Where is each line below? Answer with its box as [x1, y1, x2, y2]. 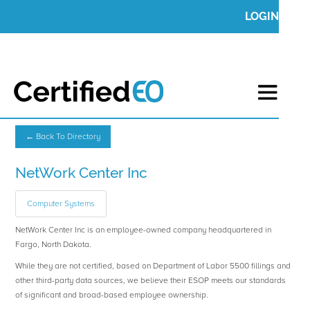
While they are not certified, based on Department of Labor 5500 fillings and [15, 261, 291, 272]
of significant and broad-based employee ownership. [15, 290, 209, 301]
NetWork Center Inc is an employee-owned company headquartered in [15, 225, 272, 236]
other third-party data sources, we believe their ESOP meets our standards [15, 275, 286, 286]
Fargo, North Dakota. [15, 239, 92, 250]
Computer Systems [27, 199, 95, 210]
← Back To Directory [26, 131, 101, 143]
